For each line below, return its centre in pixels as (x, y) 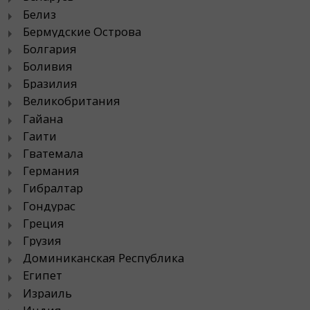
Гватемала (53, 153)
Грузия (42, 240)
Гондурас (49, 206)
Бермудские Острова (82, 31)
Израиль (47, 293)
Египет (43, 275)
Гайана (43, 118)
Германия (51, 171)
